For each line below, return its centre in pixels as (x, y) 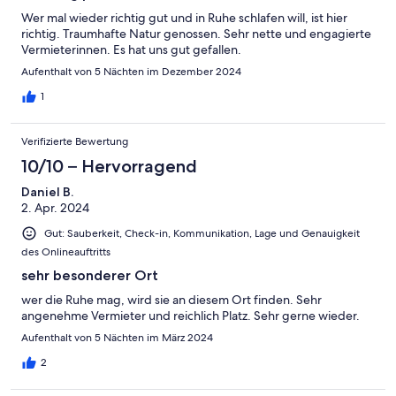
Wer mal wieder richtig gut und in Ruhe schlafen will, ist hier (184, 17)
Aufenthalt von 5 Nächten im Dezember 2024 (131, 71)
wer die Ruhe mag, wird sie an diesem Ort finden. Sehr (171, 299)
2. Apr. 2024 (55, 207)
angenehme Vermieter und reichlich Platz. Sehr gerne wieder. (190, 315)
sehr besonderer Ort (90, 275)
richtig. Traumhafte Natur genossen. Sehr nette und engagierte (196, 33)
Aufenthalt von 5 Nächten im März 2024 (117, 337)
